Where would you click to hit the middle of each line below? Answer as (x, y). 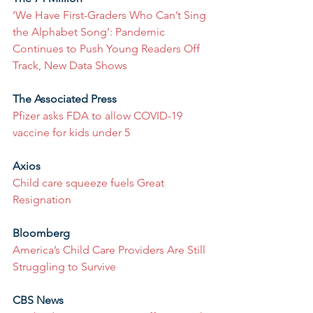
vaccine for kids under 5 (71, 132)
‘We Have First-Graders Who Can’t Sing (111, 15)
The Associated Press (65, 99)
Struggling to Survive (64, 267)
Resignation (42, 199)
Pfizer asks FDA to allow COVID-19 (99, 116)
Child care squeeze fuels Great (90, 183)
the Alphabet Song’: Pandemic (90, 32)
